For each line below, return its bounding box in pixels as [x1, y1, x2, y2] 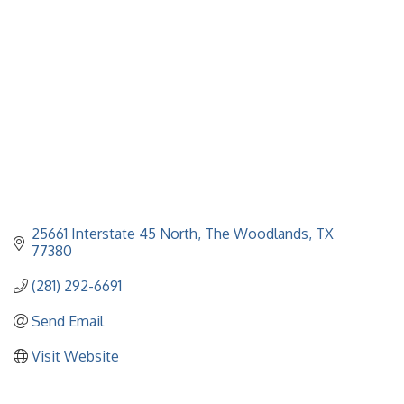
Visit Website [32, 346, 119, 365]
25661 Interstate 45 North [32, 224, 197, 243]
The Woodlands [205, 224, 308, 243]
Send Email [32, 311, 104, 330]
